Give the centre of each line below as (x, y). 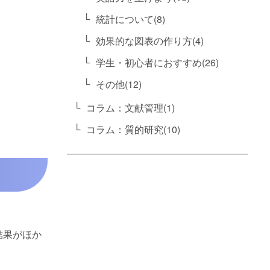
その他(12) (119, 84)
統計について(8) (130, 19)
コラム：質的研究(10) (133, 130)
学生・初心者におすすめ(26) (157, 63)
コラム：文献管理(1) (130, 108)
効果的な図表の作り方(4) (150, 41)
